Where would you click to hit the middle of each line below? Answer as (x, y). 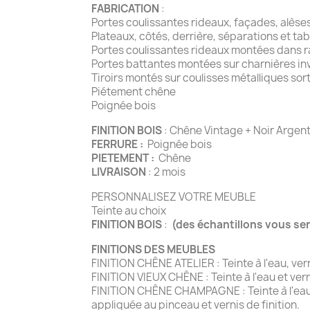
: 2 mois (166, 172)
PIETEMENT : (124, 158)
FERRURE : (117, 144)
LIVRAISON (119, 172)
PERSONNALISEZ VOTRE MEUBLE (174, 197)
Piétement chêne (134, 91)
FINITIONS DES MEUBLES (153, 249)
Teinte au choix (153, 210)
